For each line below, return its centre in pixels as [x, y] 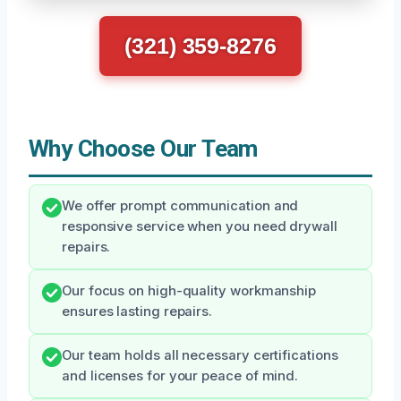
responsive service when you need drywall [200, 227]
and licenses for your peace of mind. [180, 376]
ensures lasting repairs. [137, 312]
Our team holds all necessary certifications [200, 356]
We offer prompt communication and [180, 206]
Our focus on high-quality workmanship [189, 291]
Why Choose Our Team [143, 149]
